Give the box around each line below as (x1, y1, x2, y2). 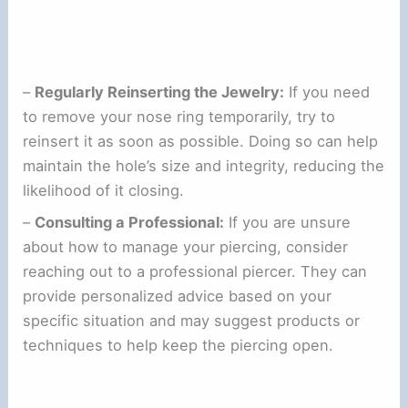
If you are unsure (224, 212, 352, 231)
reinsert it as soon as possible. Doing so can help (23, 131, 379, 150)
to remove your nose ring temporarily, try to (23, 107, 336, 126)
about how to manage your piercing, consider (23, 237, 349, 256)
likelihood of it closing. (23, 180, 185, 199)
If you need (284, 82, 371, 101)
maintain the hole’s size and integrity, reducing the (23, 156, 385, 175)
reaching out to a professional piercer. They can (23, 261, 368, 280)
